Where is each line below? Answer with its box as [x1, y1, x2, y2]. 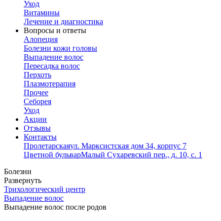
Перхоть [24, 71, 51, 79]
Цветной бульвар [24, 150, 81, 159]
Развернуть [4, 176, 41, 184]
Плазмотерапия [24, 79, 75, 88]
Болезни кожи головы [24, 44, 97, 52]
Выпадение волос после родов [4, 203, 107, 211]
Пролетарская [24, 142, 70, 150]
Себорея [24, 97, 51, 106]
